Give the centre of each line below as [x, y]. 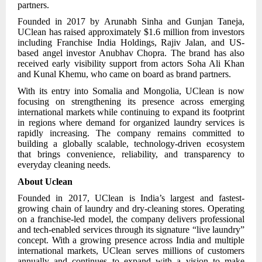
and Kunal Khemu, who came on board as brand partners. [124, 74]
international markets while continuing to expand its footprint [131, 112]
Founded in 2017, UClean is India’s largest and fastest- [131, 198]
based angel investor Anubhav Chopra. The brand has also [131, 53]
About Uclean [45, 181]
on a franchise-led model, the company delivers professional [131, 219]
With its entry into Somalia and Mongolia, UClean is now [131, 91]
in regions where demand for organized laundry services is [131, 123]
